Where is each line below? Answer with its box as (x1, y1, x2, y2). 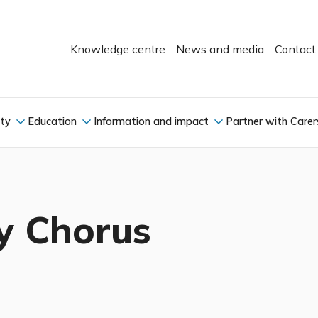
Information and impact (94, 114, 209, 128)
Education (28, 114, 77, 128)
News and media (176, 41, 264, 56)
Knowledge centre (70, 41, 165, 56)
